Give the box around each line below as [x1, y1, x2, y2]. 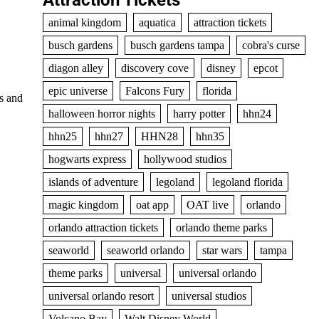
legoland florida [211, 176, 283, 189]
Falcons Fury [125, 85, 184, 98]
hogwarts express [48, 153, 126, 166]
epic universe [48, 85, 108, 98]
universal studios [171, 290, 246, 303]
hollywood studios [143, 153, 226, 166]
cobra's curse [241, 39, 300, 52]
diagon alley [48, 62, 103, 75]
